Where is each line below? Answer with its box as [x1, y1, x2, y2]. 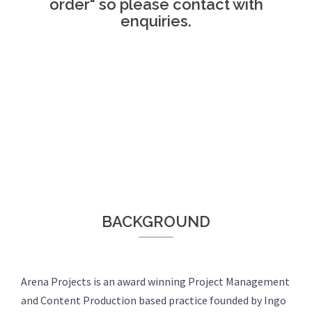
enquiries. [120, 12, 192, 30]
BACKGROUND [102, 212, 210, 231]
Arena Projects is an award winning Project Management [21, 274, 290, 288]
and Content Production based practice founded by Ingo [21, 293, 286, 307]
